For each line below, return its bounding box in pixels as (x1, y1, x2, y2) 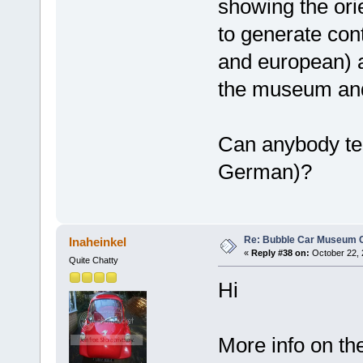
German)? (217, 160, 312, 185)
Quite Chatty (68, 255, 118, 266)
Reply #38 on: (250, 248, 310, 258)
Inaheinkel (69, 235, 127, 250)
